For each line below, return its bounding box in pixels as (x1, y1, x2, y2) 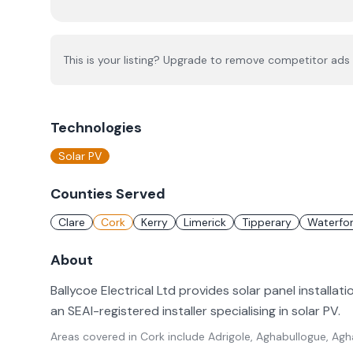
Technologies (50, 118, 142, 137)
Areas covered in (50, 329, 140, 344)
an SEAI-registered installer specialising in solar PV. (50, 303, 340, 319)
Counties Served (50, 184, 165, 203)
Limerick (184, 215, 226, 229)
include (165, 329, 205, 344)
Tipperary (242, 215, 292, 229)
